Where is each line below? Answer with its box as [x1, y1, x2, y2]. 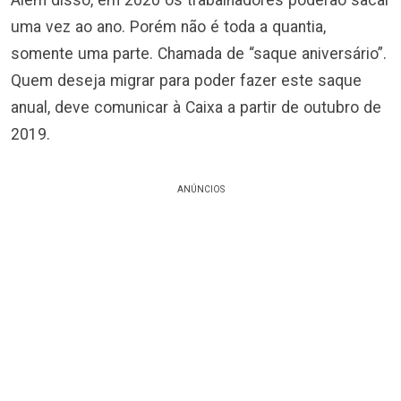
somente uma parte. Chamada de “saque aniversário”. [11, 45, 387, 64]
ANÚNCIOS [176, 184, 225, 195]
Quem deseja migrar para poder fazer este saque [11, 72, 362, 90]
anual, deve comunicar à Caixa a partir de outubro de [11, 98, 381, 117]
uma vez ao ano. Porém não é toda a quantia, [11, 18, 326, 37]
